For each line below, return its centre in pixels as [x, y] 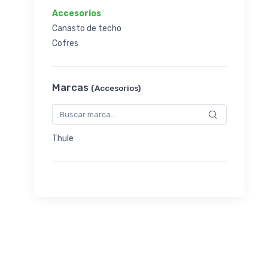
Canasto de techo [87, 29]
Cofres [65, 44]
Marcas [71, 88]
